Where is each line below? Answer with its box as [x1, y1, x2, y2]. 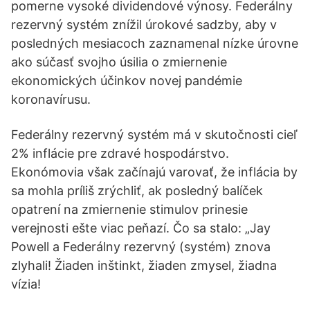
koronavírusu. [11, 92, 91, 107]
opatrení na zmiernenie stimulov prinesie [11, 202, 248, 217]
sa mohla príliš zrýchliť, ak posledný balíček [11, 183, 263, 198]
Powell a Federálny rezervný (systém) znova [11, 239, 271, 254]
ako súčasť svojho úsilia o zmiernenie [11, 55, 227, 69]
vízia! [11, 277, 41, 291]
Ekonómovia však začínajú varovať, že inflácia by [11, 165, 298, 179]
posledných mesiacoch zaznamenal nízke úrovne [11, 36, 298, 51]
